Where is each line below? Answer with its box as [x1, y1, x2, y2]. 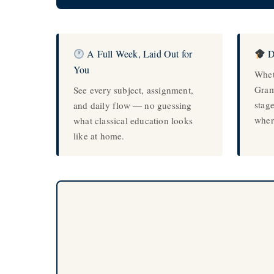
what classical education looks [73, 114, 193, 127]
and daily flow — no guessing [73, 99, 192, 111]
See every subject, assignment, [73, 84, 193, 96]
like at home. [73, 130, 125, 142]
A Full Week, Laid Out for [84, 47, 193, 60]
